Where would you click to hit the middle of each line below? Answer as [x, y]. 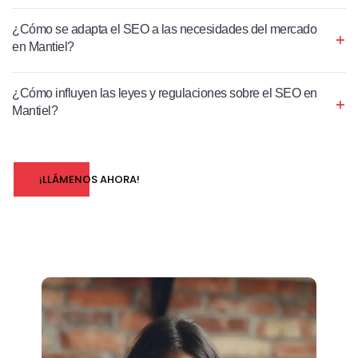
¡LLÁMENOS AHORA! [89, 179]
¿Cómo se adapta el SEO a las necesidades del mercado [164, 29]
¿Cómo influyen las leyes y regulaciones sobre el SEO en [165, 93]
